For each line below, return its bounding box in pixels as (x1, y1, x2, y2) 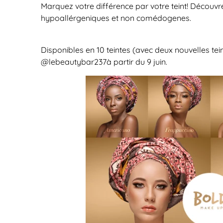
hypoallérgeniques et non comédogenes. (41, 13, 191, 23)
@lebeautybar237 (41, 57, 107, 67)
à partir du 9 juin (107, 57, 166, 67)
